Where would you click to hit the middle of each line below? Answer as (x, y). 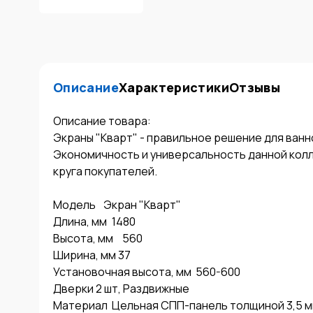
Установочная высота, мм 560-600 (122, 272)
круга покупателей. (105, 171)
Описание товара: (102, 121)
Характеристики (174, 87)
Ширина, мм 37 (92, 255)
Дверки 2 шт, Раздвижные (121, 289)
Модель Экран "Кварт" (74, 205)
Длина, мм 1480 (80, 221)
